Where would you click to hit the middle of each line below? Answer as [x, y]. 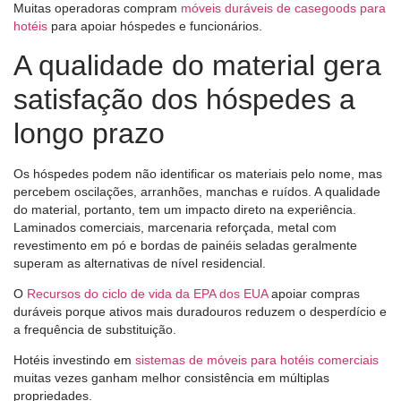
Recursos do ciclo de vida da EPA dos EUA [147, 294]
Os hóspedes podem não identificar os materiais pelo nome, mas [198, 173]
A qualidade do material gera [197, 65]
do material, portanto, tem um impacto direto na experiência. [185, 209]
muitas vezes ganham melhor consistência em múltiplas [171, 378]
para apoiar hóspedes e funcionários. [155, 26]
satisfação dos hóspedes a [184, 99]
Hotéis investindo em [74, 360]
